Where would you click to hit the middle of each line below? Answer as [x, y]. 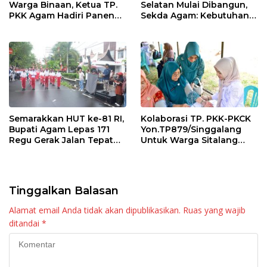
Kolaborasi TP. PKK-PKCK [196, 119]
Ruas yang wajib [214, 210]
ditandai [25, 223]
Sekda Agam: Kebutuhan [195, 15]
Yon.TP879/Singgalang [191, 130]
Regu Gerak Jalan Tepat [61, 140]
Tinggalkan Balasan [64, 191]
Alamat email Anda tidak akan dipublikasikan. [95, 210]
